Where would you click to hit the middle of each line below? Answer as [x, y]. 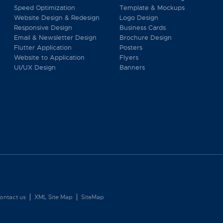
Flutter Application [43, 48]
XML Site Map [54, 197]
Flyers [129, 57]
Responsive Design [43, 28]
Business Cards [142, 28]
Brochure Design [145, 38]
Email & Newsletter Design [55, 38]
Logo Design [139, 18]
